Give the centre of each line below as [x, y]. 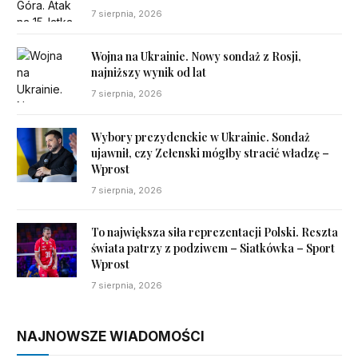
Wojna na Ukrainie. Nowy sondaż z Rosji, [196, 57]
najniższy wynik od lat [149, 73]
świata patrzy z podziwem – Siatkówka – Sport [213, 248]
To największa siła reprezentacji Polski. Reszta [215, 232]
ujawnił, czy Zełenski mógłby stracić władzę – [210, 153]
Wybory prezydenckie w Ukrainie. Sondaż [201, 137]
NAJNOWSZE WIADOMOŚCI [111, 336]
